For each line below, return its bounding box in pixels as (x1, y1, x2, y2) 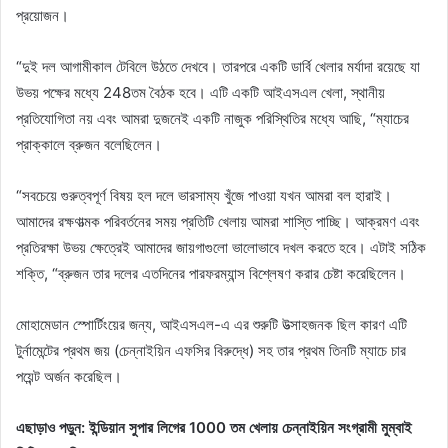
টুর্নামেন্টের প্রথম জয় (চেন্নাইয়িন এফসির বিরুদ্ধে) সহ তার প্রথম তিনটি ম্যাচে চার (16, 340, 406, 360)
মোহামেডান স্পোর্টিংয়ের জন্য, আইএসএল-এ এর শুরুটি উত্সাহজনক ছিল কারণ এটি (16, 314, 407, 334)
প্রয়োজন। (16, 5, 69, 25)
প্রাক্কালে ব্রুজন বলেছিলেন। (16, 134, 162, 154)
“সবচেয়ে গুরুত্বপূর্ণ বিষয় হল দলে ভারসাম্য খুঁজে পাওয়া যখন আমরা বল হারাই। (16, 185, 392, 205)
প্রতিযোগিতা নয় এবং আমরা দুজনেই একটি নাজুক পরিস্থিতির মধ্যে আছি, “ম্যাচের (16, 108, 409, 128)
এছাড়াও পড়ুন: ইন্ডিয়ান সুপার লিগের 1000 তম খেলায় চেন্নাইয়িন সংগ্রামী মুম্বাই (16, 417, 412, 437)
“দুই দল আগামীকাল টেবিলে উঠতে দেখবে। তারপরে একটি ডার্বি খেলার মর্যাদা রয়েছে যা (16, 56, 420, 76)
